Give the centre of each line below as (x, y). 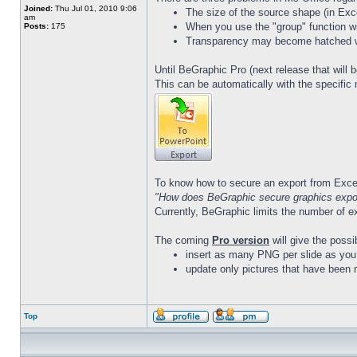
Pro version (241, 240)
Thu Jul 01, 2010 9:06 (95, 8)
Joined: (38, 8)
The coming (183, 240)
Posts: (36, 26)
